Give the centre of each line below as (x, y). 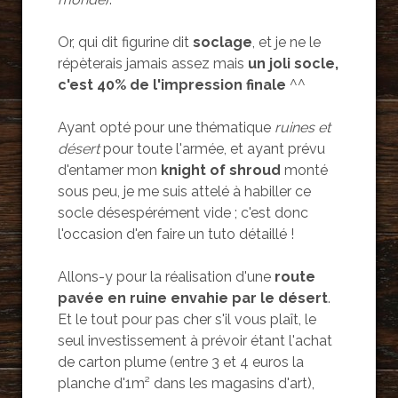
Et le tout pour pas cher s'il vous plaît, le (187, 320)
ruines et (302, 128)
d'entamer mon (109, 171)
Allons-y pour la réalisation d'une (164, 277)
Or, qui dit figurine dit (125, 43)
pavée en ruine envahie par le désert (192, 298)
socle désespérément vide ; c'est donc (183, 213)
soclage (222, 43)
